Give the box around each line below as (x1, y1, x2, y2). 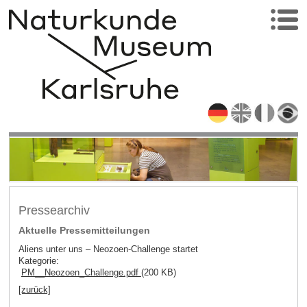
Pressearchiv (18, 203, 90, 217)
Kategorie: (18, 256, 59, 267)
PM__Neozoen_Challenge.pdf (21, 267, 141, 278)
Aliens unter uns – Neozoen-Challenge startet (18, 244, 198, 255)
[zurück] (18, 284, 51, 295)
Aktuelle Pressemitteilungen (18, 225, 150, 236)
